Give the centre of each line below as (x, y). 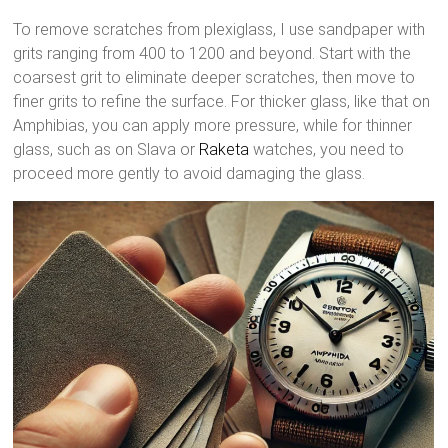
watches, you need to (327, 150)
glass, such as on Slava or (106, 150)
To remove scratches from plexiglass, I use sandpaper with (219, 30)
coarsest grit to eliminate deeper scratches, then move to (214, 78)
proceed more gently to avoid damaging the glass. (189, 174)
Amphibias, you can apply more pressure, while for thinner (213, 126)
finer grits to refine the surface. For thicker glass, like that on (222, 102)
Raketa (224, 150)
